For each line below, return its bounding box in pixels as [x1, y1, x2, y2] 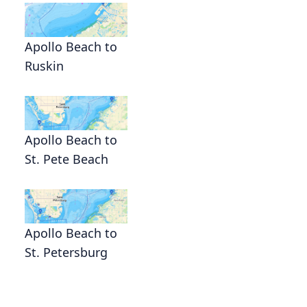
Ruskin [25, 58, 64, 75]
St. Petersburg [25, 244, 108, 261]
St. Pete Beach [25, 151, 108, 168]
